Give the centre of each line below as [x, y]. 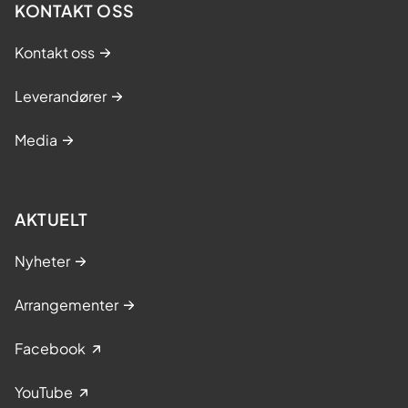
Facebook [50, 348]
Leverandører [61, 96]
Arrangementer [66, 304]
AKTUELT [51, 219]
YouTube [44, 392]
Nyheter [42, 260]
